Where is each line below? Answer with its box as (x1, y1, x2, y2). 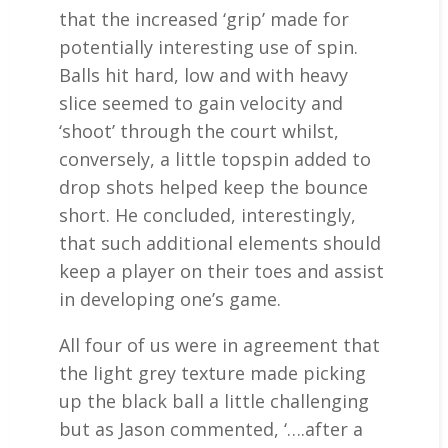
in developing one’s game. (58, 287, 281, 311)
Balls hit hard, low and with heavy (58, 63, 348, 87)
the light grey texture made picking (58, 361, 366, 385)
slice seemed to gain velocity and (58, 91, 343, 115)
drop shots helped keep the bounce (58, 175, 368, 199)
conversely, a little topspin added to (58, 147, 371, 171)
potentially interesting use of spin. (58, 35, 358, 59)
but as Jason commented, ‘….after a (58, 417, 363, 441)
